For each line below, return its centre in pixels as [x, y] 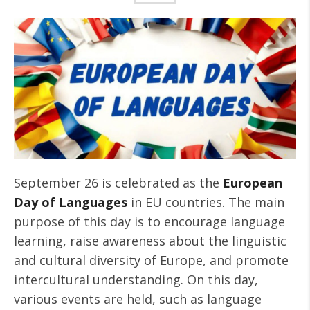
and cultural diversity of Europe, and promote [151, 260]
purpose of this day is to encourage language [149, 221]
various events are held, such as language [138, 299]
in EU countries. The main [206, 202]
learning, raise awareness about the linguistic [150, 241]
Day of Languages [71, 202]
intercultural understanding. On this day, [136, 280]
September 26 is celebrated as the [118, 183]
